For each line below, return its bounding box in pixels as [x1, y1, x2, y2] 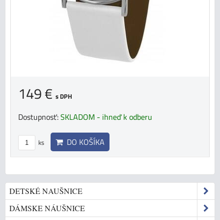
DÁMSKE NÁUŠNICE [9, 203, 85, 213]
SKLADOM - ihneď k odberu [60, 111, 152, 123]
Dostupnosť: [18, 111, 60, 123]
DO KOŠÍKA [63, 136, 105, 148]
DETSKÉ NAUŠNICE [9, 186, 82, 196]
